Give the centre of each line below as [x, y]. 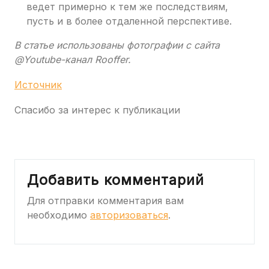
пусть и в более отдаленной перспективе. [129, 21]
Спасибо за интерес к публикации [97, 110]
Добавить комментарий [116, 180]
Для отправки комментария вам [105, 201]
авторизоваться [129, 215]
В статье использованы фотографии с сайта [117, 45]
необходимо [59, 215]
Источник [38, 85]
